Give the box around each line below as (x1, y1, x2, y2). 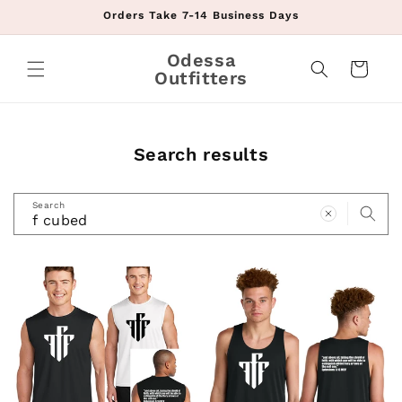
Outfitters (154, 66, 248, 89)
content (25, 20, 83, 37)
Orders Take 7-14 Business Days (103, 9, 299, 22)
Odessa (166, 48, 236, 71)
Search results (133, 143, 269, 165)
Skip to (25, 4, 79, 21)
